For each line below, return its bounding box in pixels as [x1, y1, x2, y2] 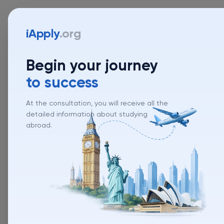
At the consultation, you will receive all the [26, 100, 168, 107]
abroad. [26, 122, 52, 129]
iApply [26, 28, 60, 40]
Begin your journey [26, 59, 158, 74]
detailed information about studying [26, 111, 147, 118]
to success [26, 76, 98, 91]
